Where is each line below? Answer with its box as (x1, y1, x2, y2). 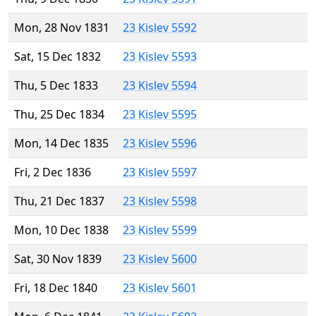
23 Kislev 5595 (123, 107, 197, 123)
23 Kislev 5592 (123, 20, 197, 36)
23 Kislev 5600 (123, 251, 197, 267)
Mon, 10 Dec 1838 (14, 222, 109, 238)
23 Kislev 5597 (123, 164, 197, 181)
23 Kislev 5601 (123, 280, 197, 296)
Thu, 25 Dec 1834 (14, 107, 104, 123)
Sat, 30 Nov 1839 (14, 251, 102, 267)
